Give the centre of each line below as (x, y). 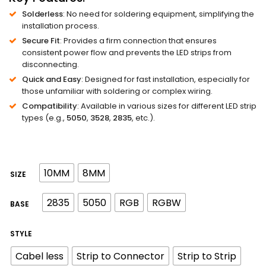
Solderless (42, 14)
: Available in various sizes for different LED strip (167, 106)
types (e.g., (44, 118)
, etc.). (143, 118)
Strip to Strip (207, 256)
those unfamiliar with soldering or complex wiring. (117, 91)
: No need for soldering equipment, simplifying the (159, 14)
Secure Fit (41, 41)
